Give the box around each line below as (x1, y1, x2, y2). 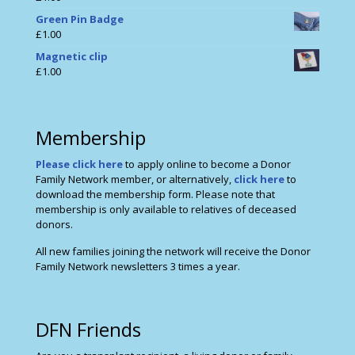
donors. (36, 217, 73, 232)
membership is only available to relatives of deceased (36, 202, 296, 217)
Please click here (36, 157, 123, 172)
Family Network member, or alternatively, (36, 172, 234, 187)
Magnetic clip (36, 49, 108, 64)
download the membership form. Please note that (36, 187, 275, 202)
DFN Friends (36, 316, 141, 343)
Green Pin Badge (36, 12, 124, 27)
